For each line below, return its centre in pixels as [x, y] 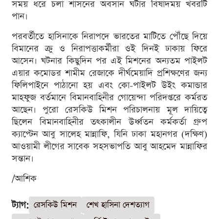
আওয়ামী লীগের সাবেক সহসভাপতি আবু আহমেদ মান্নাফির [109, 146]
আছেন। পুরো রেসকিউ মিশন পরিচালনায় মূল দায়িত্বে [109, 109]
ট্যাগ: [20, 205]
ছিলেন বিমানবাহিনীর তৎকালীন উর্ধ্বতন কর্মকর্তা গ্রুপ [109, 122]
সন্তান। [23, 158]
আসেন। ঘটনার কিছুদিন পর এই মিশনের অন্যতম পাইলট [109, 61]
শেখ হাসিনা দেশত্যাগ [118, 205]
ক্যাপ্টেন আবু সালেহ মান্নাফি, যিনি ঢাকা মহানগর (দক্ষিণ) [109, 134]
